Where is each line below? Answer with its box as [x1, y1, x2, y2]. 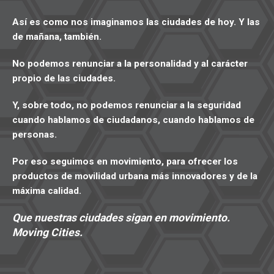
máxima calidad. [12, 185, 81, 196]
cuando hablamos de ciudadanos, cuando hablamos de [12, 114, 254, 125]
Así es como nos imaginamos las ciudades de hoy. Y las [12, 17, 260, 28]
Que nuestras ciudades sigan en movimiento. [12, 212, 230, 224]
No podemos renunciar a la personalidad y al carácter [12, 58, 248, 69]
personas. [12, 129, 57, 140]
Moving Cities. [12, 226, 83, 239]
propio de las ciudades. [12, 73, 116, 84]
